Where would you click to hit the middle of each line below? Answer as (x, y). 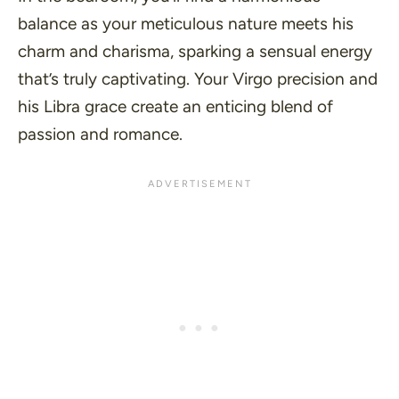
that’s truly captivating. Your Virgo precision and (198, 79)
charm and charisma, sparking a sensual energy (195, 52)
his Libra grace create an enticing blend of (175, 107)
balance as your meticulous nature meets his (186, 24)
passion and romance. (100, 134)
